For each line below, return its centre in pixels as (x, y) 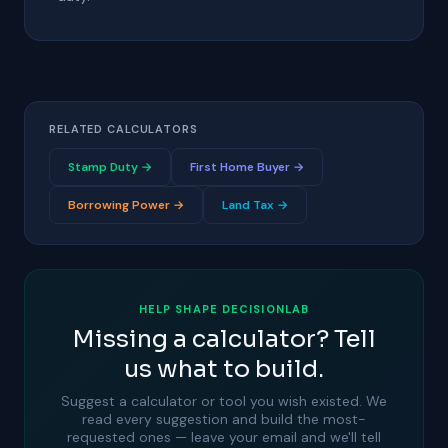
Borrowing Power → (126, 205)
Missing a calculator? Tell (224, 339)
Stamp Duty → (110, 167)
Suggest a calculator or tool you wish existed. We (224, 401)
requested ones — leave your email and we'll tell (224, 437)
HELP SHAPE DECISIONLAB (224, 309)
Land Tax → (255, 205)
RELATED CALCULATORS (123, 129)
